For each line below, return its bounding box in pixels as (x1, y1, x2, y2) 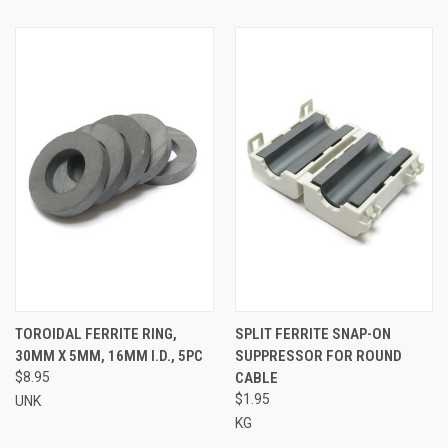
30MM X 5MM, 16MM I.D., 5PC (15, 347, 203, 366)
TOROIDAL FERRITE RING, (15, 325, 177, 344)
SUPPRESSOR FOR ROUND (234, 347, 402, 366)
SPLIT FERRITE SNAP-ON (234, 325, 391, 344)
